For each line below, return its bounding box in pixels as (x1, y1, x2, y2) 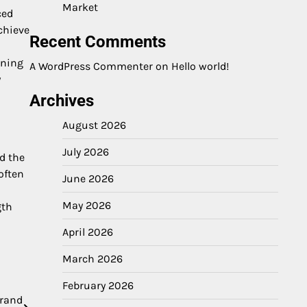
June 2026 (62, 172, 114, 185)
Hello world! (171, 60, 229, 73)
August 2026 (62, 119, 126, 132)
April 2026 (62, 225, 113, 238)
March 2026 (62, 252, 123, 265)
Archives (29, 91, 94, 110)
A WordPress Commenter (29, 60, 153, 73)
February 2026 (62, 279, 134, 292)
